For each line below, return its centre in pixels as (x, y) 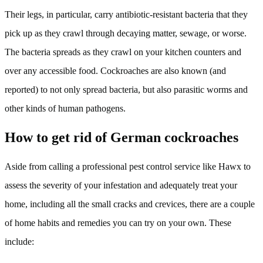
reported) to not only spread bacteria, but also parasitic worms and (126, 90)
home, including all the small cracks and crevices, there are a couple (130, 204)
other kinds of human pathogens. (65, 109)
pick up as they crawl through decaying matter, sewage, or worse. (126, 33)
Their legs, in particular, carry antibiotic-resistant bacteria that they (126, 15)
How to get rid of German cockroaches (122, 138)
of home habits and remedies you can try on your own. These (118, 223)
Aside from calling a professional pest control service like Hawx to (128, 167)
